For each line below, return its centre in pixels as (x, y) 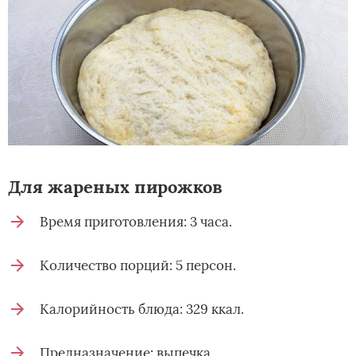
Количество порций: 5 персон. (138, 265)
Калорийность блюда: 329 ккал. (142, 309)
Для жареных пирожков (115, 186)
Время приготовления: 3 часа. (136, 221)
